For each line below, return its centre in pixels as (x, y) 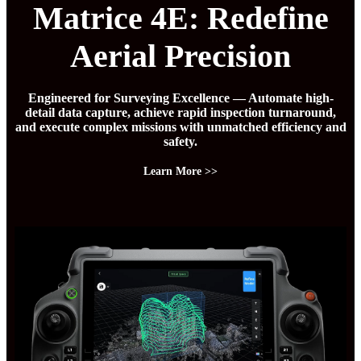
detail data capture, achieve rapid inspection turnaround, (180, 113)
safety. (180, 142)
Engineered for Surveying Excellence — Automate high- (180, 98)
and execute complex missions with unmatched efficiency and (180, 127)
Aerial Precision (180, 56)
